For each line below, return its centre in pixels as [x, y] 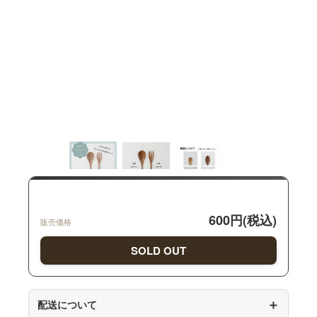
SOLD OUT [158, 251]
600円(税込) [243, 220]
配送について [67, 305]
